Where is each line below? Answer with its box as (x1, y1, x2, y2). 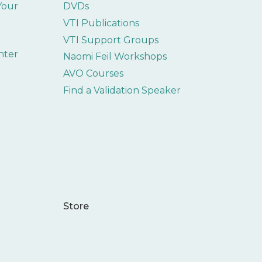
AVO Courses (63, 68, 123, 80)
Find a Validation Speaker (63, 84, 181, 96)
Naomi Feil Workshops (63, 51, 167, 63)
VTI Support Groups (63, 34, 158, 46)
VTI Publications (63, 17, 139, 29)
